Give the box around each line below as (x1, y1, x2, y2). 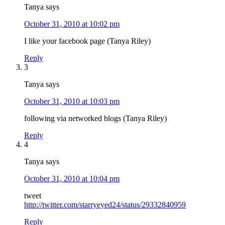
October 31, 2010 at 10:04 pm (24, 174, 120, 183)
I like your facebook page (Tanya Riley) (24, 36, 151, 45)
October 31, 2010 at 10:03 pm (24, 96, 120, 105)
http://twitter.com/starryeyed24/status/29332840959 (24, 200, 186, 209)
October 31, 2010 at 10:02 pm (24, 19, 120, 28)
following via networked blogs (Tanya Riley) (24, 114, 167, 123)
